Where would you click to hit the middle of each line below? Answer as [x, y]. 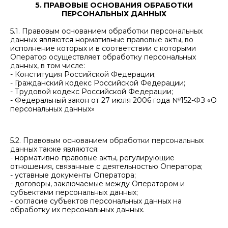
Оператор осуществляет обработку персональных [103, 57]
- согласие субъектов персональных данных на [96, 201]
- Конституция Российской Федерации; [83, 74]
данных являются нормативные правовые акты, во [102, 40]
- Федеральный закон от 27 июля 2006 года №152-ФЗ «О [113, 100]
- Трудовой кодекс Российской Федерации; [92, 92]
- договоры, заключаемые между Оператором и [97, 184]
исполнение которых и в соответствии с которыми [103, 48]
